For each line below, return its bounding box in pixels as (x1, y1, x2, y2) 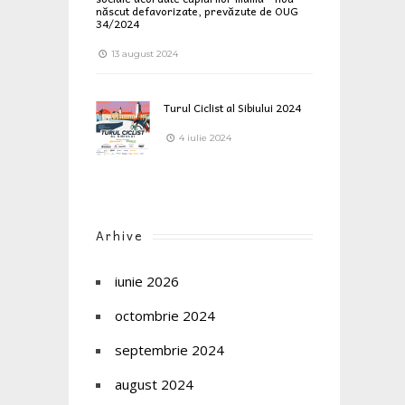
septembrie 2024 (115, 340, 224, 359)
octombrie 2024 (115, 306, 215, 325)
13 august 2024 (108, 47, 178, 60)
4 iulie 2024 (176, 131, 231, 144)
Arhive (96, 225, 144, 245)
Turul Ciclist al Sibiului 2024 (164, 98, 301, 117)
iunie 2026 (115, 271, 179, 290)
